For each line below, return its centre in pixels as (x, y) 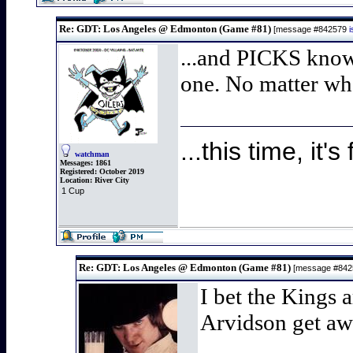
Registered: (78, 171)
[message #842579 (310, 29)
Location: (77, 180)
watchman (92, 154)
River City (112, 180)
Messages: (76, 163)
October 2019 (121, 171)
